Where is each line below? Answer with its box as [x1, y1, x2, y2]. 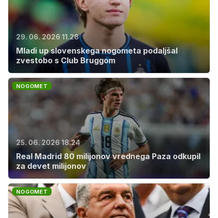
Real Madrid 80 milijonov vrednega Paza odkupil [16, 151, 200, 161]
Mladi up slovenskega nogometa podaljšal [16, 46, 178, 55]
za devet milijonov [16, 161, 86, 171]
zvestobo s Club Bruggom [16, 55, 115, 65]
